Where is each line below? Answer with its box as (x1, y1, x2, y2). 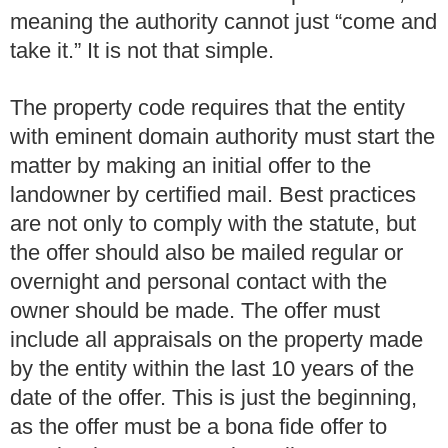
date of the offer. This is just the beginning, (10, 384, 417, 410)
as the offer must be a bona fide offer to (10, 413, 387, 439)
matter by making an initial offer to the (10, 152, 371, 178)
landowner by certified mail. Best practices (10, 181, 416, 207)
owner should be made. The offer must (10, 297, 380, 323)
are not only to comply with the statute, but (10, 210, 416, 236)
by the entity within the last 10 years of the (10, 355, 414, 381)
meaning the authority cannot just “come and (10, 9, 437, 35)
